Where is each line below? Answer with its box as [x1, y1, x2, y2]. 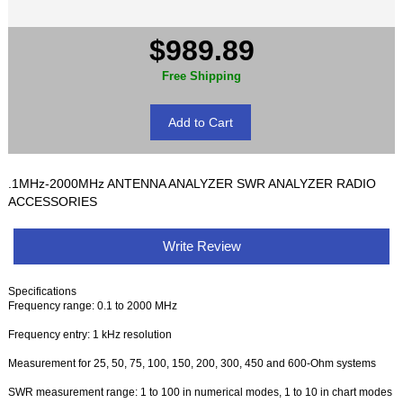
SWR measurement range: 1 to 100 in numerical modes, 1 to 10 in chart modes [8, 386, 393, 399]
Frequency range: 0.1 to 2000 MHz [8, 300, 178, 312]
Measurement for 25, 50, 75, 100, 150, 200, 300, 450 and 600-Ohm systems [8, 357, 377, 370]
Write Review [158, 238, 245, 255]
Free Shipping [162, 69, 241, 84]
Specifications [8, 285, 77, 298]
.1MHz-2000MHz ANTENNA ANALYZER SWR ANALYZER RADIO [8, 176, 377, 192]
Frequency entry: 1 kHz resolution [8, 328, 173, 341]
